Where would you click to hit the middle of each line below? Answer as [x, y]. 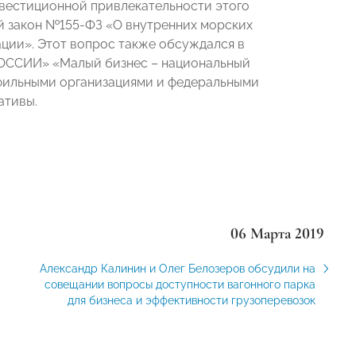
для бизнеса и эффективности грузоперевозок [191, 300]
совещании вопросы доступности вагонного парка [180, 284]
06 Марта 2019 [277, 234]
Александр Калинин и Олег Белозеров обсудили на [177, 269]
